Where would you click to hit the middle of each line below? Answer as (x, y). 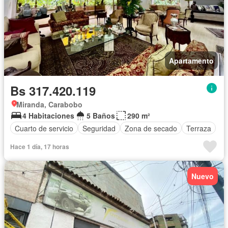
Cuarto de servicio (44, 128)
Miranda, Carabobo (49, 104)
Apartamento (191, 61)
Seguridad (99, 128)
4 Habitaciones (48, 116)
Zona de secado (151, 128)
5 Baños (101, 116)
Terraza (199, 128)
